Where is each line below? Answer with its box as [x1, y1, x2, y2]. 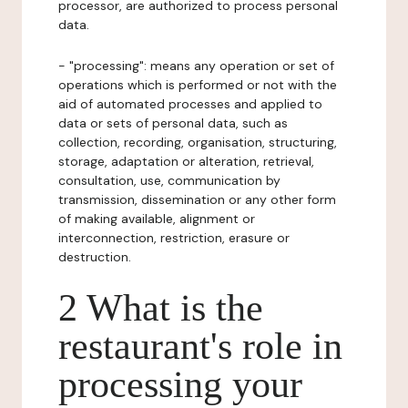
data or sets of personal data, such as [58, 115, 288, 131]
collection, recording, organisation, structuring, [58, 134, 337, 150]
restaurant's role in [58, 325, 342, 367]
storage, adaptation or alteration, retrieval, [58, 153, 314, 169]
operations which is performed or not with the [58, 76, 337, 93]
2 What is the [58, 287, 263, 329]
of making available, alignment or [58, 210, 255, 227]
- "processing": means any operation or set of [58, 57, 334, 74]
